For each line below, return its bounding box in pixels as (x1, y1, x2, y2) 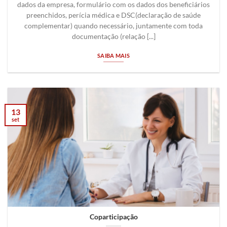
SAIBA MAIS (97, 52, 130, 59)
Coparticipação (89, 212, 138, 221)
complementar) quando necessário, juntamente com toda (24, 22, 203, 30)
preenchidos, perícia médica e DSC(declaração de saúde (26, 11, 201, 20)
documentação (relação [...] (71, 32, 156, 41)
